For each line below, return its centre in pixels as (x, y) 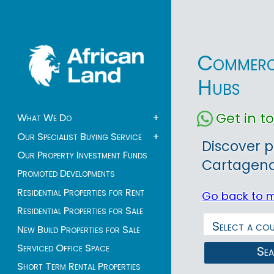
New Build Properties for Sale (79, 229)
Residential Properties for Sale (80, 211)
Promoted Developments (66, 174)
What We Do (44, 118)
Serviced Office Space (63, 248)
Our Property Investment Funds (82, 155)
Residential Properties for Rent (81, 192)
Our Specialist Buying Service (80, 136)
